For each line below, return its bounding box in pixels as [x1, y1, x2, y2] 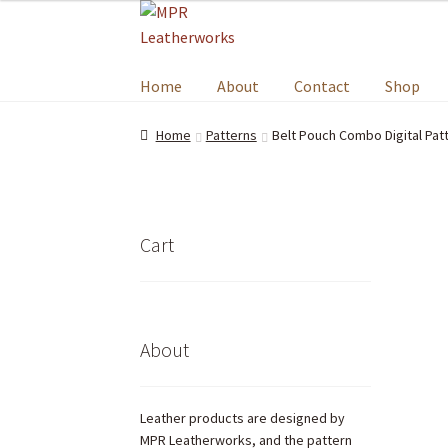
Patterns [205, 126, 257, 145]
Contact [294, 76, 351, 97]
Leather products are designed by [140, 408, 346, 427]
